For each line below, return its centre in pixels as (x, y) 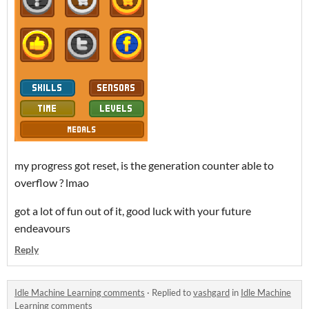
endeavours (43, 228)
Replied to (172, 292)
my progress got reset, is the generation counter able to (144, 165)
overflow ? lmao (52, 182)
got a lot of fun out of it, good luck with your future (133, 211)
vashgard (211, 292)
